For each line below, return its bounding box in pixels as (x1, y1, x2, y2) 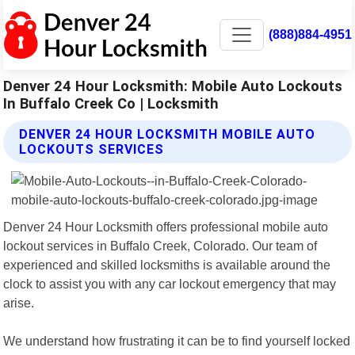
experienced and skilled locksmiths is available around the (3, 257, 331, 272)
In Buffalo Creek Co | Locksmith (3, 94, 219, 112)
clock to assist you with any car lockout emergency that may (3, 276, 337, 291)
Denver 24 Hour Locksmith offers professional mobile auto (3, 219, 329, 234)
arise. (3, 295, 35, 310)
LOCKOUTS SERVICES (19, 141, 165, 157)
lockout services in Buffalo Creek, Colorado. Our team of (3, 238, 318, 253)
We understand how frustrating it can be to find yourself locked (3, 333, 351, 348)
